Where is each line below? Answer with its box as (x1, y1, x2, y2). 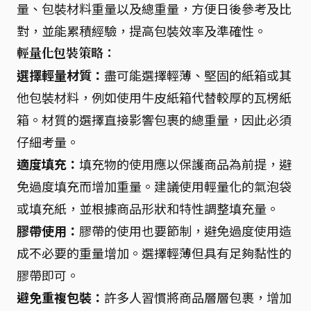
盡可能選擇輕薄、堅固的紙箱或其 (104, 65, 292, 84)
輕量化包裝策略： (17, 44, 116, 61)
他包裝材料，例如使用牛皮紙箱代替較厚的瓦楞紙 (17, 87, 292, 106)
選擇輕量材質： (17, 65, 104, 84)
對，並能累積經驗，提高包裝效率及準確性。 (17, 21, 267, 40)
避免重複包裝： (17, 287, 104, 306)
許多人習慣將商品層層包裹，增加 (104, 287, 292, 306)
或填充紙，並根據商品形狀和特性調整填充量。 (17, 199, 279, 217)
